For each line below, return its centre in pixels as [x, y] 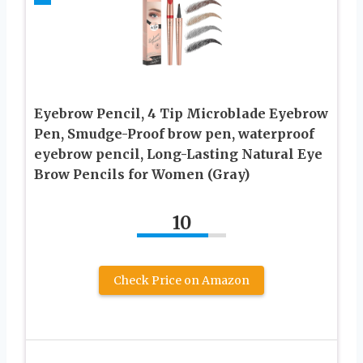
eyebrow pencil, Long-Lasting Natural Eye [178, 154]
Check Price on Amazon [181, 280]
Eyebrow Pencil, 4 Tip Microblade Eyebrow [181, 113]
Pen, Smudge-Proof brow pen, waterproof [174, 133]
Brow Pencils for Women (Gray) [142, 174]
